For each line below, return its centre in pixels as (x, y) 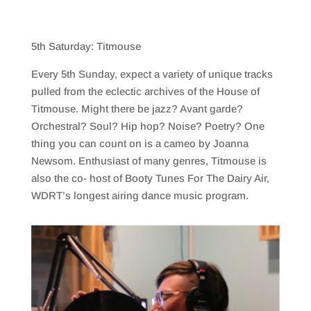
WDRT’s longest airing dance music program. (141, 196)
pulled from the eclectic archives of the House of (145, 92)
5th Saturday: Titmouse (86, 47)
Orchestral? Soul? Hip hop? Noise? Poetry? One (148, 126)
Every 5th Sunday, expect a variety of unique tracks (152, 74)
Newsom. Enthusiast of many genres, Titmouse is (149, 161)
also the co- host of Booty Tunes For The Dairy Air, (150, 178)
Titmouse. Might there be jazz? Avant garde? (137, 109)
